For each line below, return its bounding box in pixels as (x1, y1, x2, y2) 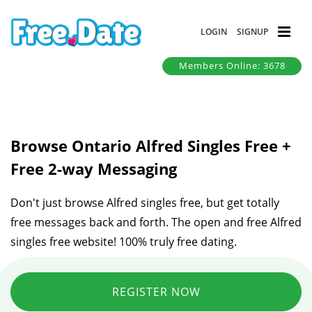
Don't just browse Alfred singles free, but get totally (10, 194, 279, 210)
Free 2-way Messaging (10, 157, 177, 179)
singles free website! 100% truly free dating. (10, 233, 237, 249)
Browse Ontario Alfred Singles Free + (10, 134, 291, 156)
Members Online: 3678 (178, 59, 286, 72)
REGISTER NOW (111, 283, 201, 299)
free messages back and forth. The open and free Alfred (10, 214, 302, 230)
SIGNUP (237, 25, 268, 38)
